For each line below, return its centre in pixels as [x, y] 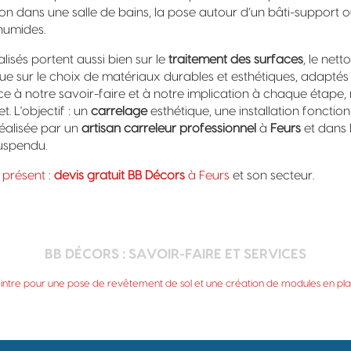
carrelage [119, 111]
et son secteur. [272, 175]
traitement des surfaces [236, 60]
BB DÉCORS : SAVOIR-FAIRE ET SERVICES [175, 254]
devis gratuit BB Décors [119, 175]
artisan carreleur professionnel [169, 128]
